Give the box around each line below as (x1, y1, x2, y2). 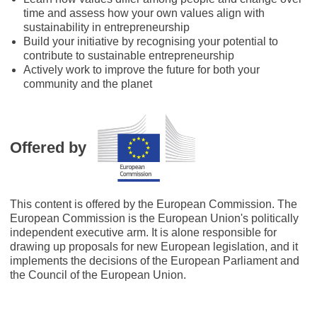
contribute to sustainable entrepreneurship (23, 49, 235, 62)
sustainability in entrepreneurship (23, 21, 190, 33)
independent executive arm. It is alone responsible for (10, 226, 277, 238)
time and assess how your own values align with (23, 6, 265, 19)
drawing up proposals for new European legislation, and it (10, 240, 298, 253)
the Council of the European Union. (10, 268, 186, 281)
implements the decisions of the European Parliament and (10, 254, 299, 267)
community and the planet (23, 77, 153, 90)
